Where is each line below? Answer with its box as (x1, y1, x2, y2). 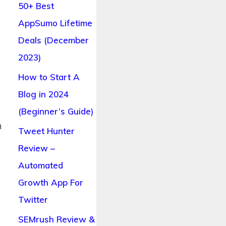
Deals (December (18, 35, 89, 46)
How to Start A (18, 72, 80, 83)
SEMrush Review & (18, 214, 95, 225)
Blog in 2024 (18, 89, 69, 100)
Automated (18, 160, 63, 171)
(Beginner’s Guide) (18, 106, 93, 117)
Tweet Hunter (18, 126, 75, 137)
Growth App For (18, 177, 83, 188)
